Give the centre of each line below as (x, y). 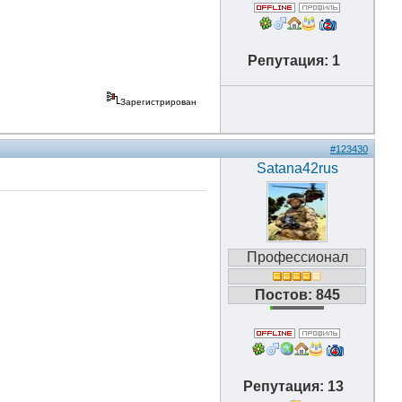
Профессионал (297, 257)
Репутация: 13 (297, 386)
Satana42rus (297, 168)
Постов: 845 (297, 295)
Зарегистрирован (160, 102)
